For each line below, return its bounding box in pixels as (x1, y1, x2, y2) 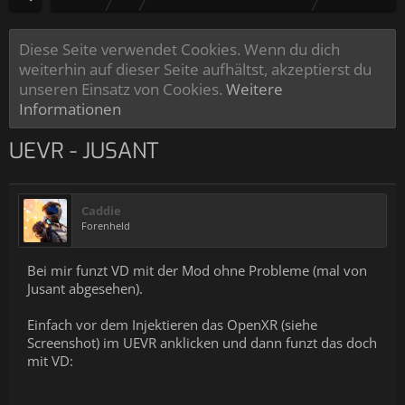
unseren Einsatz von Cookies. (19, 78, 226, 99)
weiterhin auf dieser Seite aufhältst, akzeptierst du (19, 58, 372, 80)
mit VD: (27, 352, 73, 370)
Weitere (226, 78, 283, 99)
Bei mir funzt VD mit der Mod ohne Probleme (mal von (27, 261, 367, 279)
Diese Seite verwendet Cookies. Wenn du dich (19, 38, 340, 60)
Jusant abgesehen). (27, 279, 143, 297)
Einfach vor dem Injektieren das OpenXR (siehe (27, 316, 317, 334)
